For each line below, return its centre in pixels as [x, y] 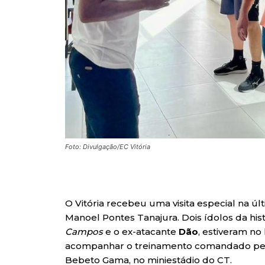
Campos [84, 232]
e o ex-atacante [141, 232]
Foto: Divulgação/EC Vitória [108, 147]
